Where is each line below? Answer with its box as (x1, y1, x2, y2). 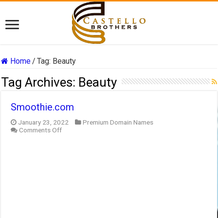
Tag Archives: (1, 75, 79, 90)
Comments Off (19, 126, 62, 134)
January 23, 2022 (18, 118, 69, 127)
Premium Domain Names (83, 118, 154, 127)
